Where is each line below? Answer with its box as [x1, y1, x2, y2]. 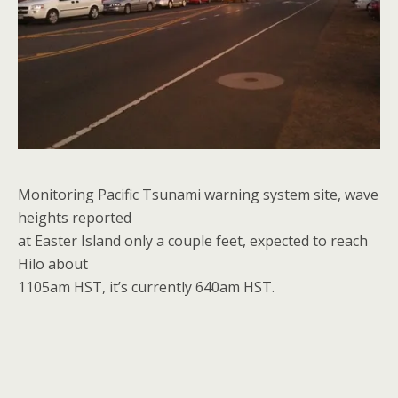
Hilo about [18, 254, 88, 274]
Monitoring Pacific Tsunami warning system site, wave [18, 185, 378, 204]
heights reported [18, 208, 131, 227]
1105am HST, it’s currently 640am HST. [18, 277, 275, 297]
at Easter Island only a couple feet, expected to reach [18, 231, 368, 251]
